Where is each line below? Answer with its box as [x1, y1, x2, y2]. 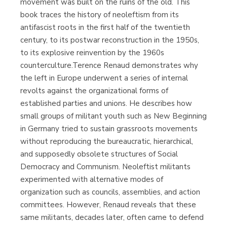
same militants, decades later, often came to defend [20, 212, 204, 223]
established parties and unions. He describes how [20, 98, 192, 109]
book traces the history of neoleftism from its [20, 10, 179, 20]
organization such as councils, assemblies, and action [20, 187, 200, 198]
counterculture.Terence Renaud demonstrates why [20, 60, 198, 71]
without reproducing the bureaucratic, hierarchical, [20, 136, 193, 147]
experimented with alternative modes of [20, 174, 163, 185]
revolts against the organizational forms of [20, 86, 168, 96]
